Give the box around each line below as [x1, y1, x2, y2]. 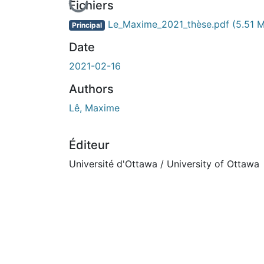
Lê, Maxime [69, 101, 120, 114]
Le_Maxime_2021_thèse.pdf [104, 18, 232, 30]
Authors [69, 81, 114, 96]
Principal [71, 20, 102, 29]
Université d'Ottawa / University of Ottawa [69, 157, 259, 170]
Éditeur [69, 137, 110, 152]
